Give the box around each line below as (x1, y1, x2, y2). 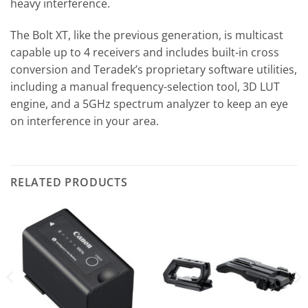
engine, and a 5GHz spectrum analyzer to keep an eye (10, 96, 288, 111)
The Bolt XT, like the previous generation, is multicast (10, 27, 283, 43)
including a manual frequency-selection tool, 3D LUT (10, 78, 280, 94)
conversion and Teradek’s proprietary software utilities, (10, 61, 297, 77)
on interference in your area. (10, 113, 159, 129)
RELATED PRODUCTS (10, 174, 128, 190)
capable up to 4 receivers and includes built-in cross (10, 44, 279, 60)
